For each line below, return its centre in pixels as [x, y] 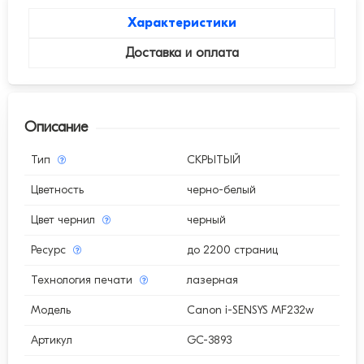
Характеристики [182, 23]
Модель [51, 310]
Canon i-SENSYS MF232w [251, 310]
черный [207, 220]
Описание [56, 128]
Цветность [57, 190]
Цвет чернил [65, 220]
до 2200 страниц [233, 250]
